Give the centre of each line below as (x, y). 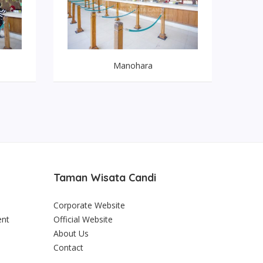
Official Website (83, 220)
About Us (71, 234)
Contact (68, 248)
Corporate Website (89, 205)
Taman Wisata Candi (105, 178)
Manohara (133, 66)
